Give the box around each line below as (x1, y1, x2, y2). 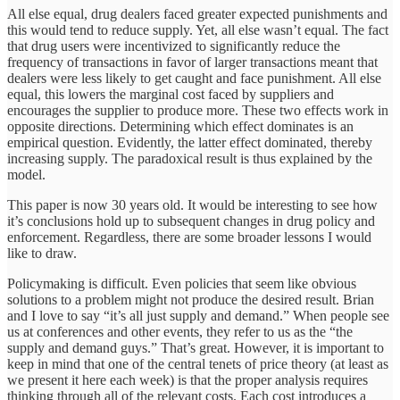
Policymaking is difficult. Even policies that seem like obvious (7, 276, 356, 292)
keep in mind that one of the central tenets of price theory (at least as (7, 356, 388, 372)
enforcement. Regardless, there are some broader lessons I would (7, 229, 371, 246)
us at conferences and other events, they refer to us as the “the (7, 324, 353, 340)
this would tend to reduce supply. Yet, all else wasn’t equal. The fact (7, 22, 388, 38)
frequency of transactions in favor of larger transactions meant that (7, 54, 378, 71)
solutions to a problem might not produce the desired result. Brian (7, 292, 374, 308)
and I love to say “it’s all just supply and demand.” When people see (7, 308, 389, 324)
